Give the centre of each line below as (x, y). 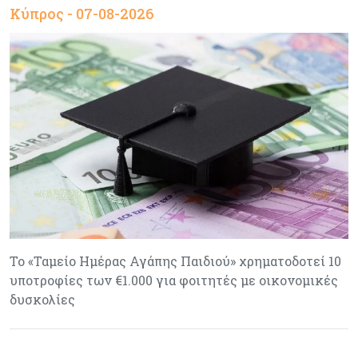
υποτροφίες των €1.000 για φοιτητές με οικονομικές (174, 280)
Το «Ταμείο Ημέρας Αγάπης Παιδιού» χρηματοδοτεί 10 (175, 261)
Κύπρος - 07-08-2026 (82, 14)
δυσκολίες (42, 299)
